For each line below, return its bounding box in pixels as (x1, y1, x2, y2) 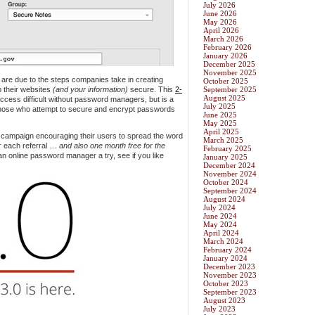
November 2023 (203, 271, 257, 280)
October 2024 (203, 178, 248, 187)
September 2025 (203, 85, 257, 94)
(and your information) (51, 85, 128, 94)
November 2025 (203, 68, 257, 77)
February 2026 (203, 43, 252, 52)
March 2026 (203, 34, 243, 44)
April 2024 (203, 229, 239, 238)
